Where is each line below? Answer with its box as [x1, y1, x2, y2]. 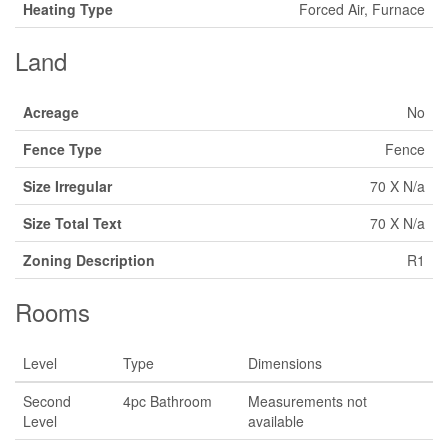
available [248, 411, 304, 431]
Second [23, 391, 71, 411]
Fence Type [23, 139, 102, 159]
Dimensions [248, 353, 322, 373]
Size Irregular [23, 176, 112, 196]
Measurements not [248, 391, 367, 411]
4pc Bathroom [123, 391, 212, 411]
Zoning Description [23, 250, 155, 270]
